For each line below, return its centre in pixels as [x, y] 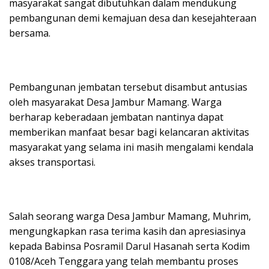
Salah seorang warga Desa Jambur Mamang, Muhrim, [130, 216]
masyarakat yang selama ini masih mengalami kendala [131, 147]
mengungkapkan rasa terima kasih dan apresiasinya [127, 231]
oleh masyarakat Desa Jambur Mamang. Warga [115, 102]
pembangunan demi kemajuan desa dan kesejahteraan [133, 18]
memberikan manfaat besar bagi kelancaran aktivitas [129, 132]
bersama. [30, 33]
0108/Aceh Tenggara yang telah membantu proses [124, 261]
